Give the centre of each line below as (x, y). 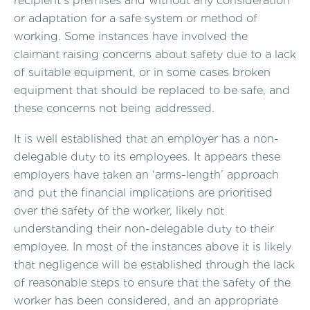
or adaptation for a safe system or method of (136, 19)
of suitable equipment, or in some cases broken (142, 73)
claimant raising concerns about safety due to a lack (155, 55)
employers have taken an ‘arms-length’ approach (146, 174)
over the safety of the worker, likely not (119, 210)
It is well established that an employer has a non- (146, 138)
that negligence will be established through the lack (154, 264)
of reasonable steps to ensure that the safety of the (152, 282)
